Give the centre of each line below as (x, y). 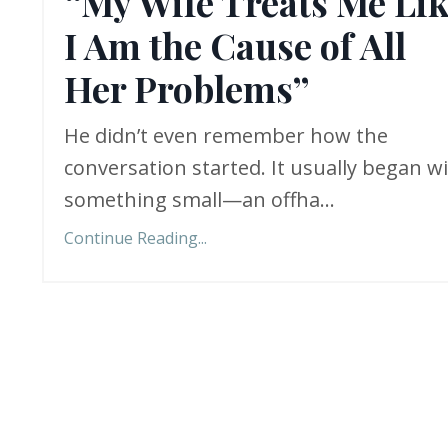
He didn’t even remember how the (226, 136)
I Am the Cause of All (235, 45)
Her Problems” (186, 88)
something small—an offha (192, 200)
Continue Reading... (135, 238)
